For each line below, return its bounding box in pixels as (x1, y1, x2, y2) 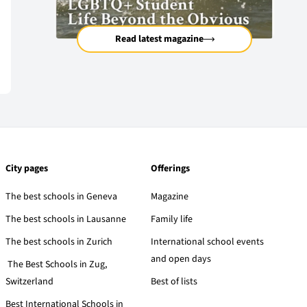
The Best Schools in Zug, (5, 258, 107, 272)
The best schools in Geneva (5, 190, 117, 204)
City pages (5, 162, 48, 176)
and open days (151, 252, 211, 267)
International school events (151, 235, 264, 249)
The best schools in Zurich (5, 235, 112, 249)
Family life (151, 212, 193, 227)
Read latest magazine (114, 32, 204, 46)
